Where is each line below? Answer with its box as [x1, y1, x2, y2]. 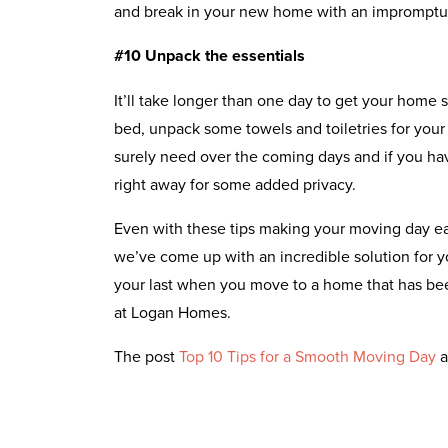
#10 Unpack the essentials [114, 43, 305, 67]
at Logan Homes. [114, 300, 231, 323]
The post [114, 344, 179, 367]
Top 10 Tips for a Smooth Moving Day [179, 344, 436, 367]
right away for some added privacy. [114, 172, 356, 195]
